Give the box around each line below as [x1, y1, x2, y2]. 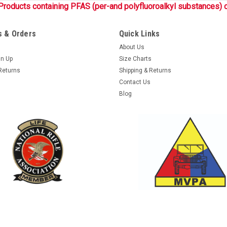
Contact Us [119, 78, 150, 86]
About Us [119, 43, 144, 51]
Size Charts [119, 55, 152, 62]
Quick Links [119, 28, 160, 39]
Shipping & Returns [119, 66, 171, 74]
